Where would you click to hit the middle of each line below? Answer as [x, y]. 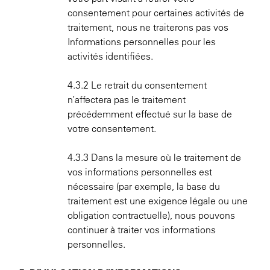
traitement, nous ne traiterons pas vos [148, 27]
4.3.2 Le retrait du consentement [137, 85]
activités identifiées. [111, 56]
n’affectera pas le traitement [127, 99]
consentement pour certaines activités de [156, 13]
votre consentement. [112, 128]
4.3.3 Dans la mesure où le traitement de [154, 157]
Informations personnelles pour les [142, 42]
